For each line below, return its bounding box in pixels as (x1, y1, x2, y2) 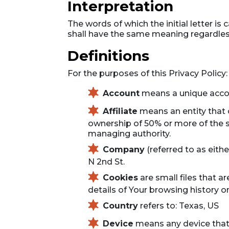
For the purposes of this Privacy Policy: (67, 68, 227, 78)
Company (103, 144, 145, 154)
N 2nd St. (88, 157, 125, 167)
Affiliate (103, 106, 138, 116)
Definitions (67, 47, 149, 64)
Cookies (103, 172, 138, 182)
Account (103, 88, 140, 98)
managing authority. (88, 129, 171, 139)
